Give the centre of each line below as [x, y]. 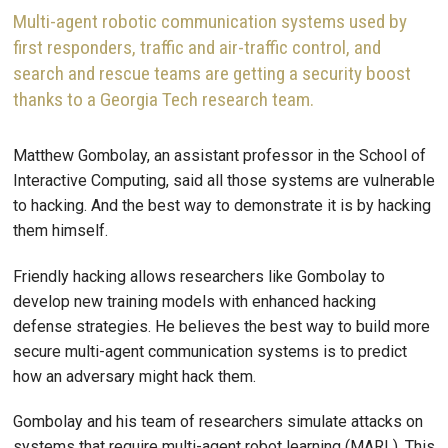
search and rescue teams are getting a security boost [212, 73]
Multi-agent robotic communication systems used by [210, 21]
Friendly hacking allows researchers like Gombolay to [199, 276]
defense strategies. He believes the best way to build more [221, 326]
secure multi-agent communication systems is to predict [210, 351]
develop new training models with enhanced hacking [194, 301]
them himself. [60, 230]
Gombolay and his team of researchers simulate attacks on [218, 422]
